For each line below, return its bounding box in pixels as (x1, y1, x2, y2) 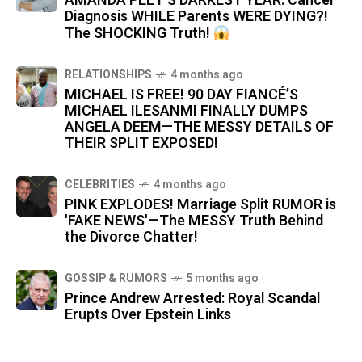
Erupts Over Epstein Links (65, 304, 231, 326)
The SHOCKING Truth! (65, 23, 213, 45)
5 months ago (186, 270, 259, 288)
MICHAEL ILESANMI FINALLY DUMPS (65, 100, 308, 123)
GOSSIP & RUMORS (65, 270, 167, 288)
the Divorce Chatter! (65, 226, 198, 249)
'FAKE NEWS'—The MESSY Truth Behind (65, 210, 323, 233)
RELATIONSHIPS (65, 66, 152, 84)
